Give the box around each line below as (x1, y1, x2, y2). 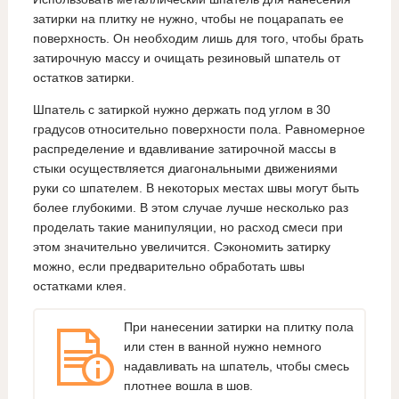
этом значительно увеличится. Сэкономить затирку (32, 240, 330, 255)
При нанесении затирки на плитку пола (123, 319, 354, 334)
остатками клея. (32, 279, 126, 294)
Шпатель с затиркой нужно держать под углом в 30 (32, 102, 330, 118)
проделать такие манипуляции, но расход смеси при (32, 220, 343, 235)
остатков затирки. (32, 70, 134, 85)
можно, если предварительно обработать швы (32, 259, 305, 274)
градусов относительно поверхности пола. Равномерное (32, 122, 365, 137)
